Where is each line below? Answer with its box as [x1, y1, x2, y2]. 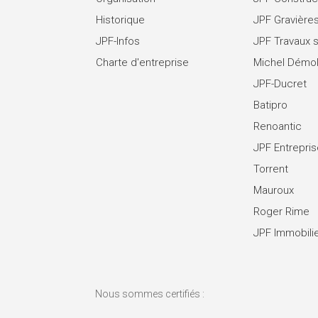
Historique [96, 13, 146, 26]
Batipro [253, 98, 287, 111]
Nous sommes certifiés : [95, 288, 205, 300]
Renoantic [253, 119, 302, 133]
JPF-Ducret [253, 77, 307, 90]
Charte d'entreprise [96, 55, 190, 69]
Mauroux [253, 183, 294, 197]
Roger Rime [253, 204, 309, 218]
